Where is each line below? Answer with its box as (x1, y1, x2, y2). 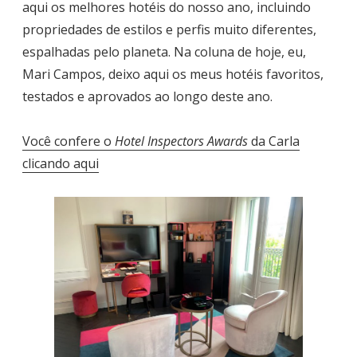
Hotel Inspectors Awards (115, 131, 248, 150)
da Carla (248, 131, 300, 150)
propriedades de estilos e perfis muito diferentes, (22, 20, 316, 38)
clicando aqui (22, 154, 99, 172)
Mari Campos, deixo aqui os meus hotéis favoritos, (22, 65, 324, 83)
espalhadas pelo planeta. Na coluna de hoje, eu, (22, 42, 306, 61)
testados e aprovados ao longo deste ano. (22, 87, 273, 105)
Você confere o (22, 131, 115, 150)
